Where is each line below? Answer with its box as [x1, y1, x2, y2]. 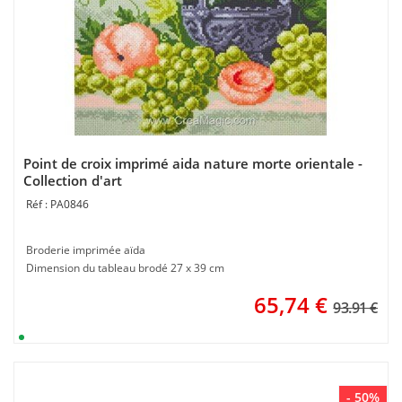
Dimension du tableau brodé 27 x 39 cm [26, 260, 224, 275]
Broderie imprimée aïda [26, 242, 145, 258]
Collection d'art [23, 171, 122, 189]
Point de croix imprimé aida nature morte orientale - [23, 154, 363, 172]
